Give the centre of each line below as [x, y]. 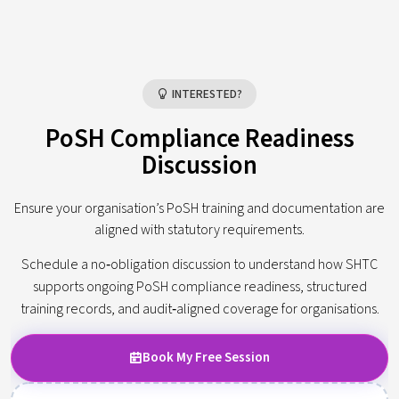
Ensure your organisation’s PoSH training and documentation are [199, 208]
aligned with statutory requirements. [199, 229]
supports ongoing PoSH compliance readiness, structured [199, 286]
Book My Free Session [206, 357]
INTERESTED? [206, 94]
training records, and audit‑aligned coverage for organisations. [199, 309]
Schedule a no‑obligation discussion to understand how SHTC [199, 264]
